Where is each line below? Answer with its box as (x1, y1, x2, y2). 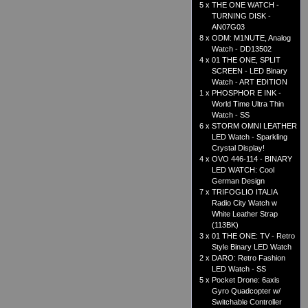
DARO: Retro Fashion (212, 254, 285, 263)
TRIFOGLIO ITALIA (212, 188, 277, 197)
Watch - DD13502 (212, 45, 272, 54)
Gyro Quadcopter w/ (212, 287, 280, 296)
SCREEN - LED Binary (212, 67, 287, 76)
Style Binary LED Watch (212, 243, 291, 252)
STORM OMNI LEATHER (212, 122, 297, 131)
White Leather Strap (212, 210, 278, 219)
